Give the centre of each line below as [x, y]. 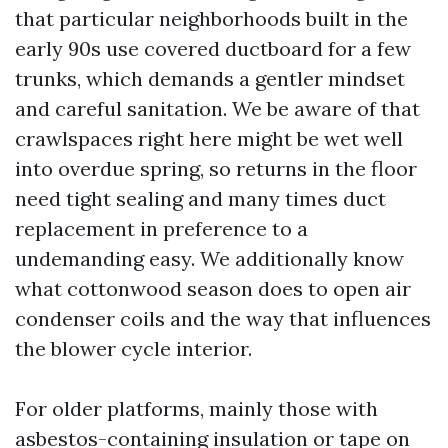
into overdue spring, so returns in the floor [216, 168]
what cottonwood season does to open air [213, 288]
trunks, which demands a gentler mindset [210, 78]
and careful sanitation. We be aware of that [217, 108]
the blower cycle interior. [133, 348]
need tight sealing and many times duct [200, 198]
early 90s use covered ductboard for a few [213, 48]
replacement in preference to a [161, 228]
